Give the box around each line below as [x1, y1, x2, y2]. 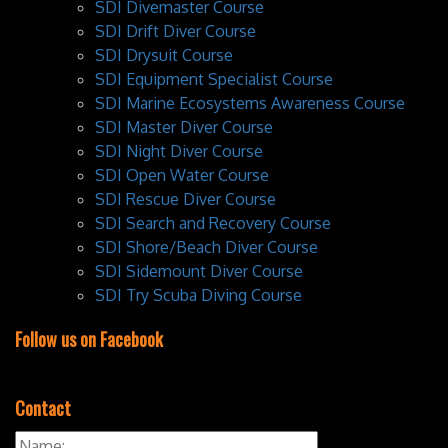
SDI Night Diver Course [95, 141, 263, 161]
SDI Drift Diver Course [95, 21, 256, 41]
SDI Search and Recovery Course [95, 213, 331, 233]
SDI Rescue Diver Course [95, 189, 276, 209]
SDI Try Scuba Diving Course [95, 285, 302, 305]
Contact [15, 395, 71, 421]
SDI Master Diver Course [95, 117, 273, 137]
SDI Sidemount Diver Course [95, 261, 303, 281]
